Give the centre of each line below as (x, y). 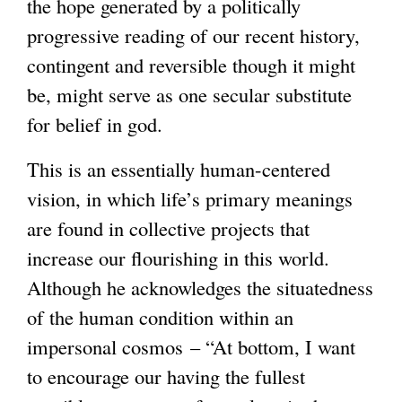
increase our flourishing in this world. (178, 257)
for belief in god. (98, 123)
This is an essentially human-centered (179, 168)
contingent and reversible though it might (191, 64)
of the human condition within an (160, 316)
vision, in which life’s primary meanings (190, 198)
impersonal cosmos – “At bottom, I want (191, 346)
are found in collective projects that (168, 227)
